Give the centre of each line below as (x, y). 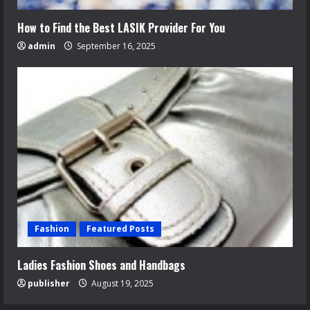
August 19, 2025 (121, 283)
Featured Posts (120, 229)
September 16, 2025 (115, 46)
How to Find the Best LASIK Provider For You (121, 28)
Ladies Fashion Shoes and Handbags (101, 265)
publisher (49, 283)
